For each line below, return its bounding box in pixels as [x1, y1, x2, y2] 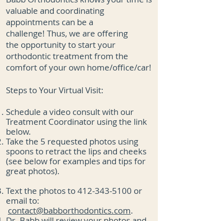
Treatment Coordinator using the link [6, 116, 147, 127]
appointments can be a [6, 16, 93, 28]
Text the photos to [6, 185, 77, 196]
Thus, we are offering [47, 28, 128, 39]
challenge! [6, 28, 45, 39]
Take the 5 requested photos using [6, 136, 138, 147]
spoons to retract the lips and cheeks [6, 146, 147, 157]
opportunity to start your [21, 39, 115, 50]
